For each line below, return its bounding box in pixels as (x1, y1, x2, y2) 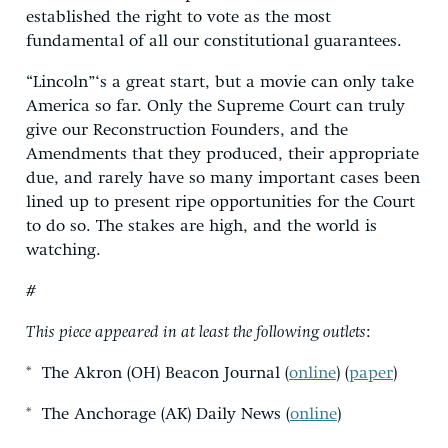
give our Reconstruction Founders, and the (26, 121, 348, 139)
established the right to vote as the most (26, 8, 331, 26)
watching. (26, 241, 101, 259)
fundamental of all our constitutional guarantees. (26, 32, 402, 50)
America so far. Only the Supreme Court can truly (26, 97, 405, 115)
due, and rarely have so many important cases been (26, 169, 420, 187)
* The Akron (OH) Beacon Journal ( (26, 364, 289, 382)
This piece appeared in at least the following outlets (26, 323, 366, 341)
